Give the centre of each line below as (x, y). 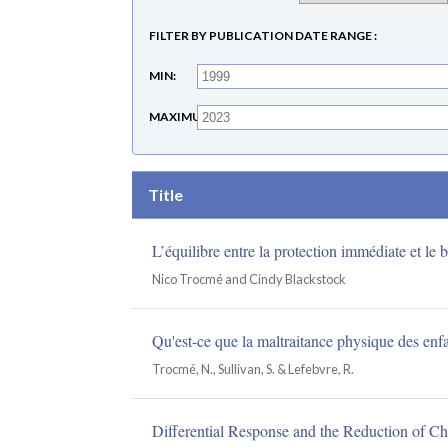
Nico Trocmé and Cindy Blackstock (249, 279)
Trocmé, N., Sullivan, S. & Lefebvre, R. (253, 369)
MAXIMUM (180, 116)
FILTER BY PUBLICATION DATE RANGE (260, 35)
